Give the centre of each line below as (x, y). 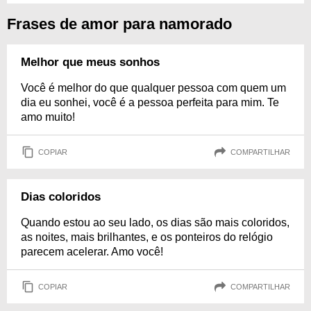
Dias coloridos (61, 197)
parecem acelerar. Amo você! (92, 252)
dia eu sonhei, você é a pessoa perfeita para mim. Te (150, 102)
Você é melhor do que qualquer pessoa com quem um (153, 88)
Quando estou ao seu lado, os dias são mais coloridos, (155, 222)
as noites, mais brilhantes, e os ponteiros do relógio (147, 237)
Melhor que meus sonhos (90, 62)
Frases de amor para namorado (119, 24)
